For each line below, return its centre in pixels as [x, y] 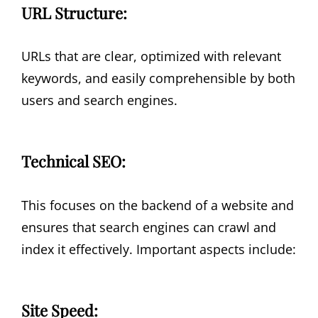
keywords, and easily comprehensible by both [158, 78]
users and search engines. [99, 100]
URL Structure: [74, 12]
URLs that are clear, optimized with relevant [151, 56]
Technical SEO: [73, 161]
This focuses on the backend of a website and [158, 205]
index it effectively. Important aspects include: [159, 249]
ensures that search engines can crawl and [149, 227]
